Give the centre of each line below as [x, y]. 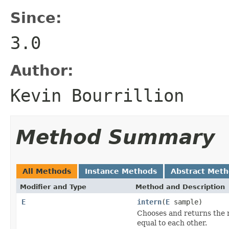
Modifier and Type [53, 187]
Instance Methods [121, 171]
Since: [36, 18]
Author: [42, 70]
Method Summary [115, 137]
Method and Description [180, 187]
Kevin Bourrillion [97, 95]
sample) [186, 202]
